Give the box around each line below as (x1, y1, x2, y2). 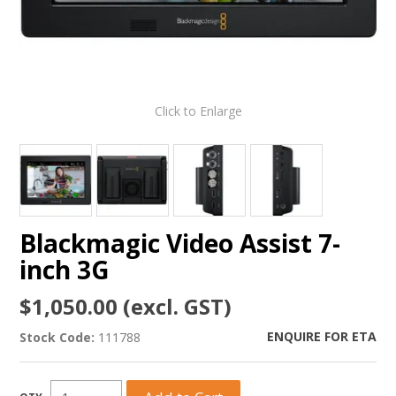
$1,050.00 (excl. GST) (19, 291, 232, 321)
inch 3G (19, 252, 110, 286)
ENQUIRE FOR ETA (266, 327, 377, 345)
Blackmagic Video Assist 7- (19, 225, 341, 260)
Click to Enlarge (154, 102, 242, 119)
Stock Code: (19, 328, 95, 346)
